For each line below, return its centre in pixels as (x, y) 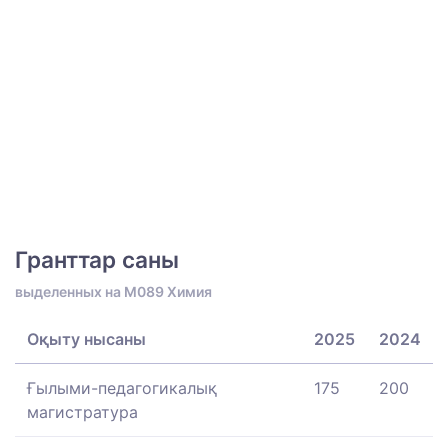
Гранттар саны (97, 259)
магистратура (82, 411)
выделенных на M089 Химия (113, 291)
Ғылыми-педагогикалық (122, 387)
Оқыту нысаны (86, 338)
